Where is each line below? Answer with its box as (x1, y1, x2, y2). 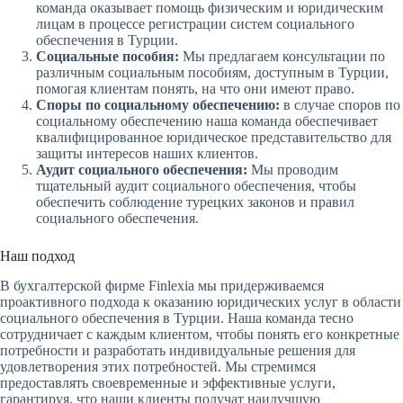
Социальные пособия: (36, 48, 179, 64)
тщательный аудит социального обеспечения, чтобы (36, 177, 356, 193)
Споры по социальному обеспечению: (36, 96, 280, 112)
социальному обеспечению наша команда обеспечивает (36, 112, 378, 129)
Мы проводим (247, 161, 338, 177)
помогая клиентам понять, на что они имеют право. (36, 80, 354, 96)
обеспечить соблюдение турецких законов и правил (36, 193, 354, 210)
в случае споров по (280, 96, 400, 112)
